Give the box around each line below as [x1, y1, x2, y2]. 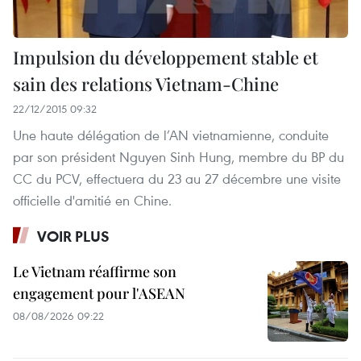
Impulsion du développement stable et [13, 44, 318, 69]
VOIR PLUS [37, 226, 110, 246]
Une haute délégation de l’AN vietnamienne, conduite [13, 125, 329, 144]
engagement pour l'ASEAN [13, 283, 185, 303]
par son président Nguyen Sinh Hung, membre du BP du [13, 147, 344, 166]
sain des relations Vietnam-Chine [13, 71, 279, 96]
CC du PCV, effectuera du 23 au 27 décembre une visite [13, 168, 341, 188]
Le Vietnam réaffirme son [13, 261, 176, 281]
